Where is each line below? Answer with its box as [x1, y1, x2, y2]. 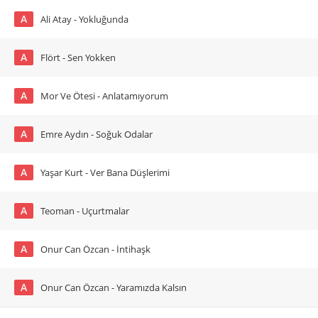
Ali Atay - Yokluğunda [40, 13, 128, 26]
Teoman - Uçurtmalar [40, 204, 129, 217]
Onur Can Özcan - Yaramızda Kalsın [40, 281, 187, 294]
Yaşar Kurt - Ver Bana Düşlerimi [40, 166, 170, 179]
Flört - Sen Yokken [40, 51, 116, 64]
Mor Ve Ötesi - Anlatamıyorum [40, 89, 168, 102]
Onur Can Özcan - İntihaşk [40, 243, 150, 256]
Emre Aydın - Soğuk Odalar [40, 128, 153, 141]
